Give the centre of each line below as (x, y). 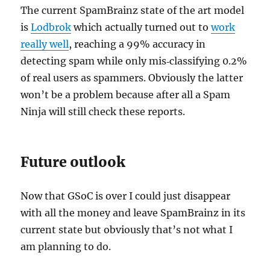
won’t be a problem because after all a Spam (126, 95)
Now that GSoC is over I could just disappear (126, 196)
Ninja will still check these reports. (103, 112)
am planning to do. (66, 247)
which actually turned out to (141, 27)
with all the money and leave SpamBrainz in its (133, 213)
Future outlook (73, 162)
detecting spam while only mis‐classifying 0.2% (134, 61)
